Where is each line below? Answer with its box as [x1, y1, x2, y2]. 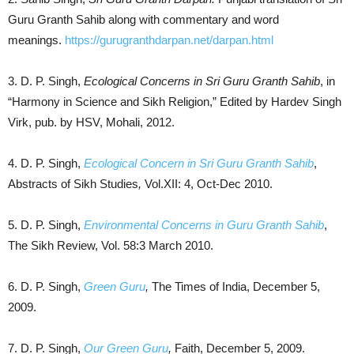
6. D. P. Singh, [8, 279, 84, 293]
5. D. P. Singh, [8, 217, 84, 232]
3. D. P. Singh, [8, 73, 81, 88]
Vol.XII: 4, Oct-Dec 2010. [145, 176, 273, 190]
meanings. [8, 32, 65, 47]
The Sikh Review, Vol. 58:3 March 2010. [8, 238, 213, 252]
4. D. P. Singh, [8, 156, 84, 170]
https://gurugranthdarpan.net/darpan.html [65, 32, 273, 47]
